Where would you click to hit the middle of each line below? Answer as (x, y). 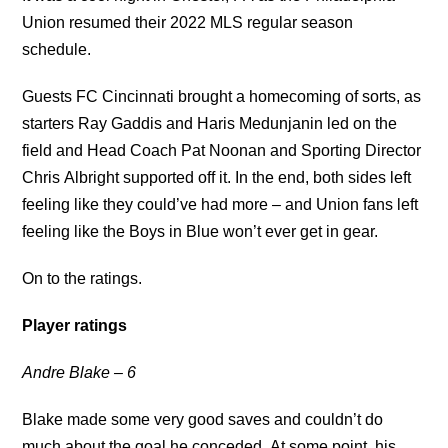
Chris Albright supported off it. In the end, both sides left (217, 177)
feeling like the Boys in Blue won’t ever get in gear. (200, 231)
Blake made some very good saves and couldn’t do (203, 419)
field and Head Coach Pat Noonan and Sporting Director (222, 150)
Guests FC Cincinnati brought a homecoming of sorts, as (222, 96)
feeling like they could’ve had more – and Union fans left (220, 204)
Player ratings (75, 325)
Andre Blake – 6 (79, 372)
